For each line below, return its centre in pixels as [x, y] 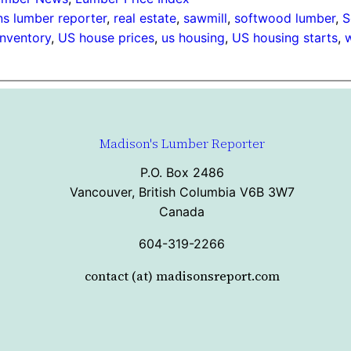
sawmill [206, 18]
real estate [145, 18]
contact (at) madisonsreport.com [182, 275]
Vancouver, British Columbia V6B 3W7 [182, 192]
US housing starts [285, 38]
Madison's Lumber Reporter [182, 143]
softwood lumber [285, 18]
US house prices [107, 38]
